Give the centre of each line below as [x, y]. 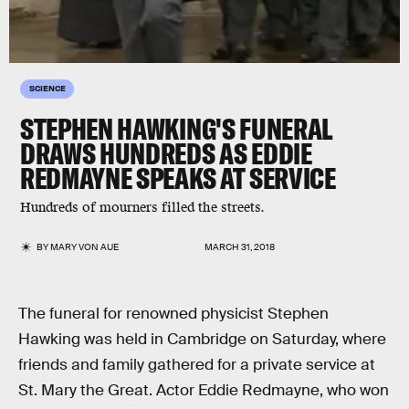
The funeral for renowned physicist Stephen [173, 314]
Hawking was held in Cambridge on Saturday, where [202, 339]
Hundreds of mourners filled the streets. [142, 208]
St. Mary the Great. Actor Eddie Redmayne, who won [204, 390]
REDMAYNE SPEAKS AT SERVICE [178, 178]
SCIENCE [47, 88]
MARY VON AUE [85, 247]
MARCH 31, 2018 [240, 247]
